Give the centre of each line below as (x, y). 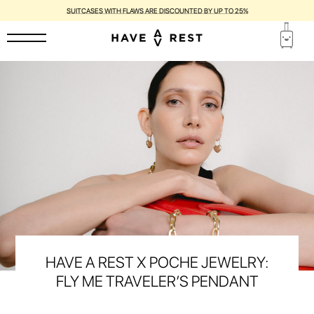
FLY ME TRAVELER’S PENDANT (157, 281)
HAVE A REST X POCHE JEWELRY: (157, 262)
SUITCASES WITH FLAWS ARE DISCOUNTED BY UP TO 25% (157, 11)
